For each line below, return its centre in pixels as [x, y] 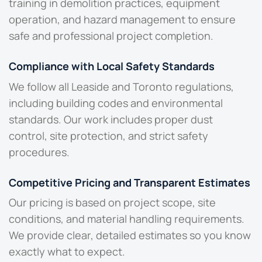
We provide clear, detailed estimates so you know [130, 235]
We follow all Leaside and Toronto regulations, [121, 86]
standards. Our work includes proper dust [111, 119]
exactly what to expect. [67, 251]
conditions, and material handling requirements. [127, 218]
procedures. [39, 152]
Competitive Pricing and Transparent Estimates [130, 182]
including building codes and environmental [116, 103]
